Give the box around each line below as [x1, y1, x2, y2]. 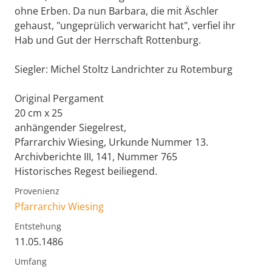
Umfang [15, 256, 47, 268]
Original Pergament [15, 92, 104, 106]
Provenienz [15, 185, 59, 197]
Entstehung [15, 220, 61, 233]
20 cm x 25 [15, 106, 63, 120]
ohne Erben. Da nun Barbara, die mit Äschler [15, 4, 219, 18]
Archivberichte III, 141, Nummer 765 [15, 150, 177, 164]
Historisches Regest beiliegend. [15, 165, 157, 178]
